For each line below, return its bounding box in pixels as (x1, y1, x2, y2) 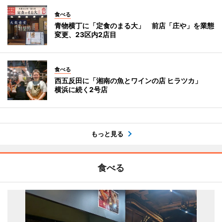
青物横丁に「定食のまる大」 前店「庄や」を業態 (55, 21, 214, 30)
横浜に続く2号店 (55, 85, 108, 94)
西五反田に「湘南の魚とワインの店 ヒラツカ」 (55, 76, 209, 85)
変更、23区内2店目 (55, 30, 116, 39)
